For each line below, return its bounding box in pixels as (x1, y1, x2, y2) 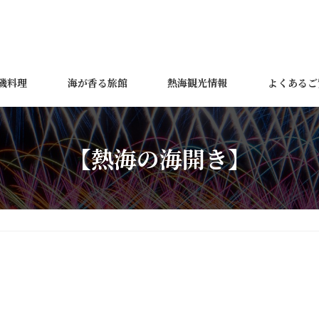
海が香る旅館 (67, 75, 127, 90)
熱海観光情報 (167, 75, 228, 90)
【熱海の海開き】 (68, 141, 251, 174)
